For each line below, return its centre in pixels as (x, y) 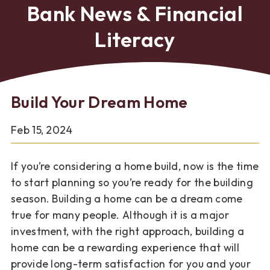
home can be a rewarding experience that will (125, 247)
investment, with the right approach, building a (127, 231)
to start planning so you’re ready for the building (132, 182)
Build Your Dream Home (99, 102)
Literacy (135, 39)
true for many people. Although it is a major (120, 215)
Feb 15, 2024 (42, 130)
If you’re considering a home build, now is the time (135, 166)
